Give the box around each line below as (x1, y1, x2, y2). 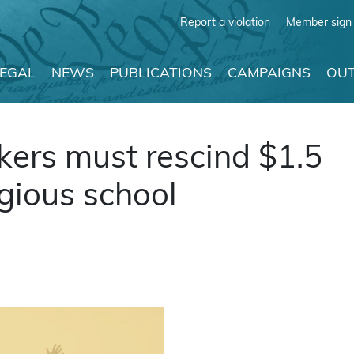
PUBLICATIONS (110, 66, 212, 81)
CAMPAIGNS (228, 66, 311, 81)
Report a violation (180, 16, 270, 28)
